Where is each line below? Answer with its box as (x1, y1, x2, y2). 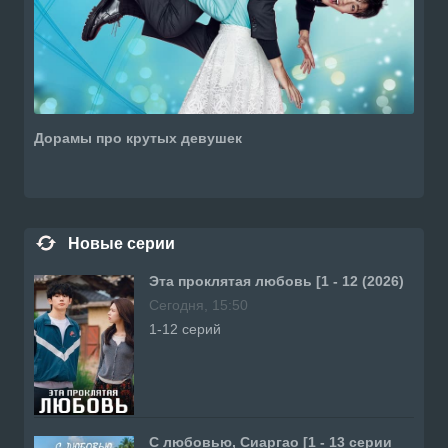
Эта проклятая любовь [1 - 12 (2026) (149, 272, 404, 289)
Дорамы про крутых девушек (34, 129, 242, 146)
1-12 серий (149, 320, 221, 337)
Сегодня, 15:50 (149, 296, 248, 313)
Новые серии (68, 234, 175, 252)
